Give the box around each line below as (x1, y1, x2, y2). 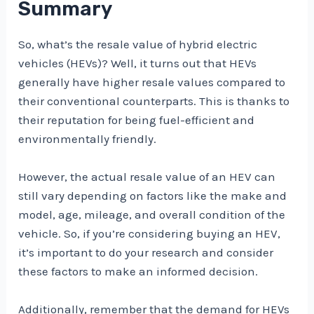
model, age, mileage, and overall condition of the (18, 207, 286, 221)
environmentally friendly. (18, 131, 157, 146)
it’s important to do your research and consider (18, 245, 274, 259)
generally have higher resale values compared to (18, 74, 286, 89)
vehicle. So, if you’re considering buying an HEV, (18, 226, 281, 240)
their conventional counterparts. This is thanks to (18, 93, 290, 108)
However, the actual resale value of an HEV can (18, 169, 276, 184)
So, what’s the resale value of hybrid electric (18, 36, 258, 51)
